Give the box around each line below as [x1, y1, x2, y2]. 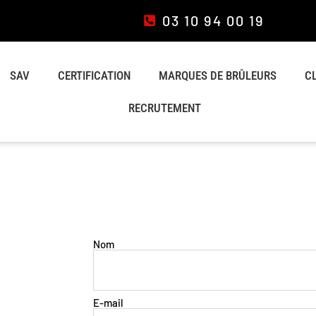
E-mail [93, 296, 123, 309]
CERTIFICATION [57, 68, 130, 83]
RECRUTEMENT [128, 101, 201, 115]
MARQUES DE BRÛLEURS [158, 68, 276, 83]
